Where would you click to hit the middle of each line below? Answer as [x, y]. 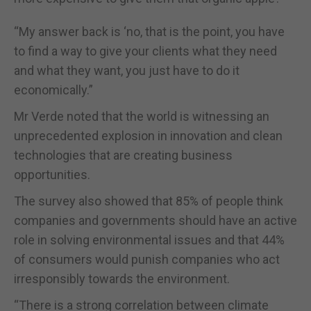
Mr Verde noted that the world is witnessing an [142, 116]
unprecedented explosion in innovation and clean [148, 135]
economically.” [53, 90]
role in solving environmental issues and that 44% [149, 239]
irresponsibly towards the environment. [122, 278]
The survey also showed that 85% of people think [149, 201]
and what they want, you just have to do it [127, 70]
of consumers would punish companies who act [147, 259]
